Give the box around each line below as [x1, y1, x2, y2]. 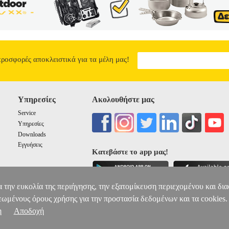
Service [17, 109, 36, 117]
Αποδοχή [13, 207, 44, 216]
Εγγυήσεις [17, 141, 42, 149]
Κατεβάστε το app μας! [92, 148, 169, 156]
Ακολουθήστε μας [92, 95, 155, 104]
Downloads [17, 130, 46, 138]
